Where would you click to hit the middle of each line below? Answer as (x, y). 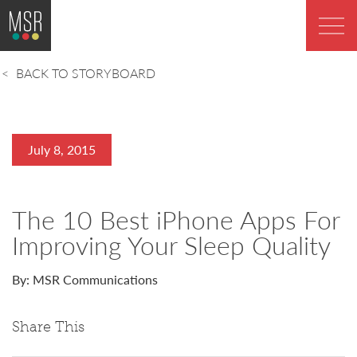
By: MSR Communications (85, 280)
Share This (48, 327)
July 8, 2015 (62, 149)
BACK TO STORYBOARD (86, 73)
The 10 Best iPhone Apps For (176, 220)
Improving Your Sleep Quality (171, 245)
